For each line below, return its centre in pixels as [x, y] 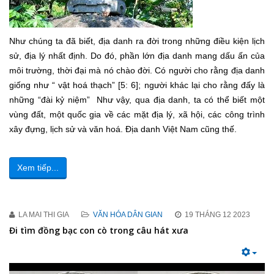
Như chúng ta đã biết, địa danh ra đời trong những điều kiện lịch [137, 41]
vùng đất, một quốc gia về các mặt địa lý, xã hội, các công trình [137, 114]
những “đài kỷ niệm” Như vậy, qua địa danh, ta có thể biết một [137, 99]
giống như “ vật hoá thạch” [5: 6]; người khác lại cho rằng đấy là [137, 85]
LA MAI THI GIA [44, 214]
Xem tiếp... [38, 167]
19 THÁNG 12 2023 [217, 214]
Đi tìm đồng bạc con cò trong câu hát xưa [99, 230]
